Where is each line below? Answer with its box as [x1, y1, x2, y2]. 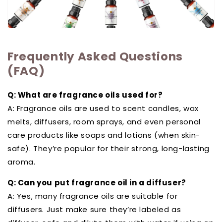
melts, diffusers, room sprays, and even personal [7, 116, 201, 127]
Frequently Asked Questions [7, 49, 183, 65]
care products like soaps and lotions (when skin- [7, 129, 200, 140]
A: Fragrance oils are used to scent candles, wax [7, 103, 199, 113]
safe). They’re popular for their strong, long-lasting [7, 143, 210, 154]
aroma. [7, 156, 36, 167]
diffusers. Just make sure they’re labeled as [7, 204, 181, 215]
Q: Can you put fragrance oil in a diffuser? [7, 177, 186, 188]
